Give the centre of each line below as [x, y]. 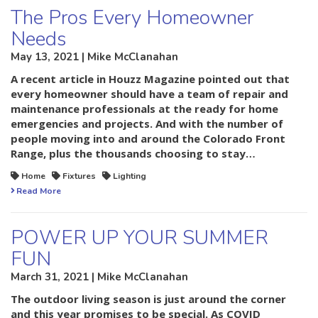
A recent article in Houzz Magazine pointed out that [150, 79]
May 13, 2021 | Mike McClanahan [94, 57]
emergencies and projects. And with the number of [147, 124]
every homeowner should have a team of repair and [149, 94]
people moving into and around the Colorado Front [148, 139]
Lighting [130, 176]
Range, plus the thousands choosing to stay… [133, 154]
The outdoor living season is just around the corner [148, 299]
